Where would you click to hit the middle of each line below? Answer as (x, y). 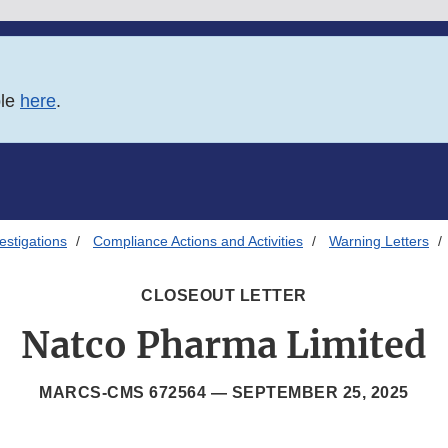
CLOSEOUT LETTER (224, 296)
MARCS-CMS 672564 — (135, 393)
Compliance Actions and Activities (198, 241)
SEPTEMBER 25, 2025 (320, 393)
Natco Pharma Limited (224, 346)
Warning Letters (379, 241)
